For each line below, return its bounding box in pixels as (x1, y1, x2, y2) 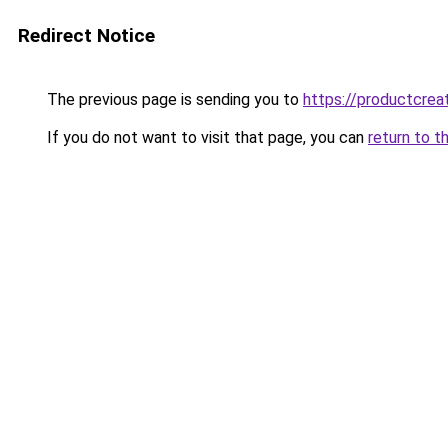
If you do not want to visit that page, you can (43, 128, 368, 147)
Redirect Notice (18, 24, 155, 47)
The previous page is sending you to (43, 90, 303, 109)
